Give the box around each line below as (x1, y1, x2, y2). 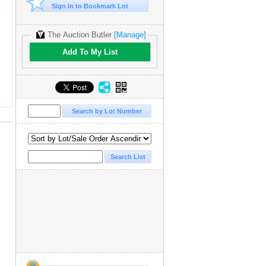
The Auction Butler (47, 30, 112, 39)
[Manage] (112, 30, 148, 39)
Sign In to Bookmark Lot (51, 2, 128, 9)
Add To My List (62, 47, 118, 57)
